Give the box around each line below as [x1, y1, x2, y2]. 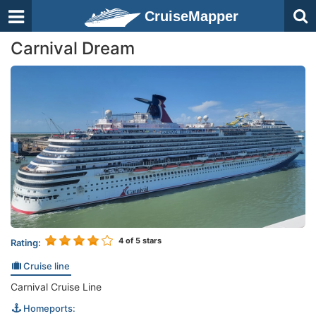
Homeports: [21, 302, 75, 314]
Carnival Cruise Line [11, 280, 102, 293]
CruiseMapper [145, 8, 238, 24]
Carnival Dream [11, 38, 135, 59]
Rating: [11, 236, 41, 248]
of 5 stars [123, 235, 162, 245]
